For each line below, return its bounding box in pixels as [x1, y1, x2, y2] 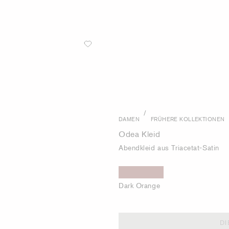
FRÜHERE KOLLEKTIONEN [150, 115, 225, 122]
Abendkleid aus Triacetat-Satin [119, 143, 219, 152]
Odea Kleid [119, 129, 161, 139]
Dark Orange [119, 181, 161, 190]
